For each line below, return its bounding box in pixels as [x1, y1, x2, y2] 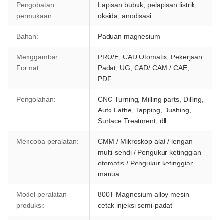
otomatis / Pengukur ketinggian [97, 159, 194, 167]
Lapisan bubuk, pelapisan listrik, [97, 1, 197, 9]
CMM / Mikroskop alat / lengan [97, 137, 192, 145]
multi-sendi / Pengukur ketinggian [97, 148, 201, 156]
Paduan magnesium [97, 32, 160, 40]
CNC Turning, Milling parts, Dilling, [97, 95, 204, 103]
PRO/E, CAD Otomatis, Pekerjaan [97, 53, 202, 61]
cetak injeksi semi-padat [97, 201, 172, 209]
